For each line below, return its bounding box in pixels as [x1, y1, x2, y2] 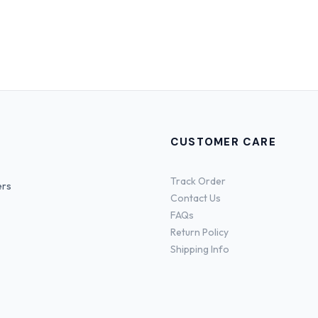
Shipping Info [170, 242, 229, 256]
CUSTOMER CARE [170, 134, 276, 149]
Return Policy [170, 225, 229, 238]
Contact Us [170, 191, 221, 204]
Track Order [170, 174, 226, 187]
